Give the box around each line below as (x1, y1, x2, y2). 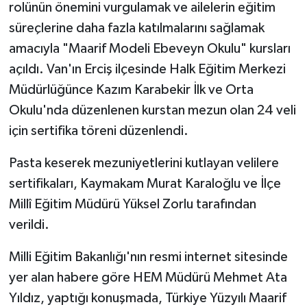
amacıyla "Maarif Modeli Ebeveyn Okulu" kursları (8, 42, 291, 56)
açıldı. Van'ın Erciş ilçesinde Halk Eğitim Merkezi (8, 62, 286, 77)
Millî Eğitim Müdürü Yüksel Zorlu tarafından (8, 197, 256, 212)
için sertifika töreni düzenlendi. (8, 124, 188, 138)
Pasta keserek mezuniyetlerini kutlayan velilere (8, 156, 279, 171)
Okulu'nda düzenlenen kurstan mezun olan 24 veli (8, 103, 296, 118)
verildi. (8, 218, 49, 232)
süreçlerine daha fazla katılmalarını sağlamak (8, 21, 265, 36)
